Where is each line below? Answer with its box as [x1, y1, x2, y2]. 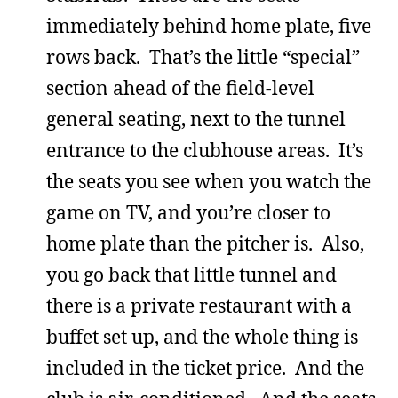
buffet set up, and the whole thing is [46, 324, 358, 349]
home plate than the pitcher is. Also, [46, 231, 364, 256]
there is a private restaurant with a [46, 293, 352, 318]
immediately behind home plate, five [46, 13, 371, 38]
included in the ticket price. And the [46, 355, 364, 380]
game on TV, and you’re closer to [46, 200, 330, 225]
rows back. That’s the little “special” [46, 44, 360, 69]
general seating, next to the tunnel [46, 107, 346, 131]
